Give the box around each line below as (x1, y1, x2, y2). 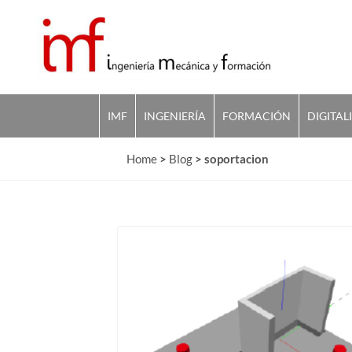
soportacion (204, 151, 269, 166)
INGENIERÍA (144, 108, 206, 123)
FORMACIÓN (222, 108, 291, 123)
